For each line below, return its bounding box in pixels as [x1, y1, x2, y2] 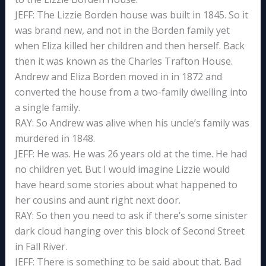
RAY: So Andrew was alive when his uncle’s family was [14, 116, 249, 129]
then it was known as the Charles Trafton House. [14, 54, 233, 68]
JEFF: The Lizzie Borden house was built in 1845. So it [14, 8, 248, 21]
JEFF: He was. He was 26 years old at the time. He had [14, 147, 247, 160]
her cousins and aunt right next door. [14, 193, 180, 207]
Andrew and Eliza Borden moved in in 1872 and [14, 69, 222, 83]
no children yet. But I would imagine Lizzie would [14, 162, 230, 176]
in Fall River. [14, 239, 67, 253]
